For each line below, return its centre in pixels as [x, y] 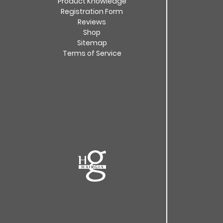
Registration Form [92, 11]
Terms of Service [92, 53]
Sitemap [92, 43]
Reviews [92, 22]
